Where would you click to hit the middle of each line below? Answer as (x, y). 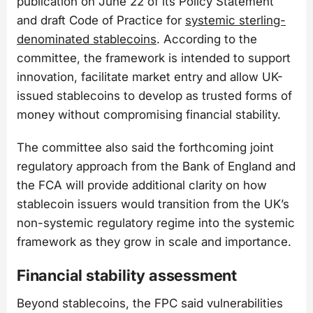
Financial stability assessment (127, 275)
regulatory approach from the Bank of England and (156, 167)
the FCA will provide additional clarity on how (142, 185)
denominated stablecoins (87, 39)
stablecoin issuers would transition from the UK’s (153, 204)
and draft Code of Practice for (101, 20)
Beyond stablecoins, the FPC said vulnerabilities (150, 303)
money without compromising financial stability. (149, 114)
